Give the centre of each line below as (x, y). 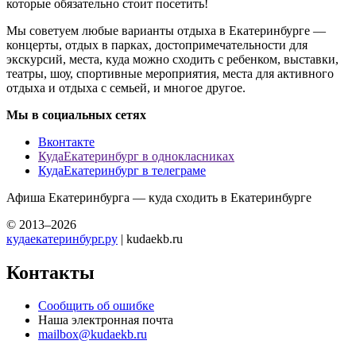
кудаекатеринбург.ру (62, 238)
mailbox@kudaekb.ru (93, 335)
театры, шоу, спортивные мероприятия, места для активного (170, 73)
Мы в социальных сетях (76, 114)
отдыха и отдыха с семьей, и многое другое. (126, 87)
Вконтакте (66, 141)
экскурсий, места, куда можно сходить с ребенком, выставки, (172, 59)
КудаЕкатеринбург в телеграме (122, 170)
